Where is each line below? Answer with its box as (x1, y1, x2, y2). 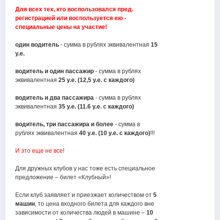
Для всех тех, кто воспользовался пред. (15, 6, 134, 13)
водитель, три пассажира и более (15, 121, 114, 128)
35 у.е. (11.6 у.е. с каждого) (58, 103, 135, 110)
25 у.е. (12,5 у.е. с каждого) (58, 77, 135, 84)
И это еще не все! (15, 147, 65, 155)
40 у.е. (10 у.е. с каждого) (79, 130, 151, 137)
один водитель (15, 41, 59, 49)
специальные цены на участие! (15, 24, 108, 31)
